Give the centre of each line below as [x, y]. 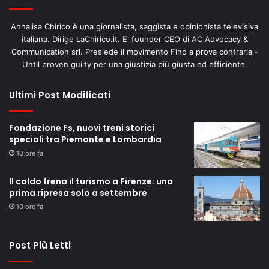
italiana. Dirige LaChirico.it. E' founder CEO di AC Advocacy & [134, 39]
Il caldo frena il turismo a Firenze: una [91, 181]
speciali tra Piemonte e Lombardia [85, 139]
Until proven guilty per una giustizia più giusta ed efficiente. [134, 64]
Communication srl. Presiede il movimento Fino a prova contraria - [134, 51]
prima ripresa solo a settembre [78, 192]
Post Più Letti [40, 245]
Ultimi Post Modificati [60, 95]
